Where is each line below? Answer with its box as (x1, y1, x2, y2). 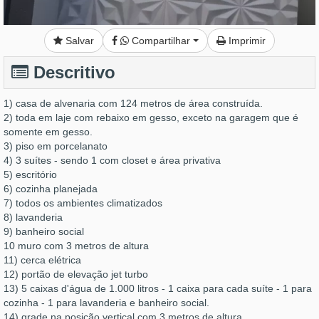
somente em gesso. (4, 126, 93, 138)
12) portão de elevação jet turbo (4, 268, 148, 281)
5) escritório (4, 169, 60, 181)
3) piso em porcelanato (4, 140, 108, 152)
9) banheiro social (4, 226, 84, 238)
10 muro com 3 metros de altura (4, 240, 149, 252)
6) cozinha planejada (4, 183, 98, 195)
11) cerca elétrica (4, 254, 81, 266)
